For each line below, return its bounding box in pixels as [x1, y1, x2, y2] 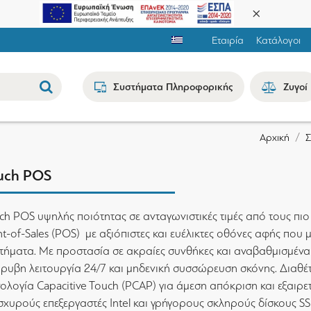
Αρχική [260, 131, 289, 144]
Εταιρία [212, 33, 244, 47]
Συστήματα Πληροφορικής [113, 81, 233, 93]
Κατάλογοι [256, 33, 301, 47]
